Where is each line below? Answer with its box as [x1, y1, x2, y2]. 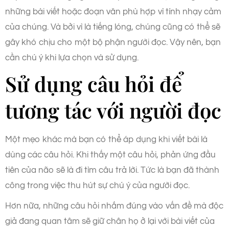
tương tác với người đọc [5, 96, 221, 124]
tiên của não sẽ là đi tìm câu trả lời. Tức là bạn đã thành [5, 165, 219, 175]
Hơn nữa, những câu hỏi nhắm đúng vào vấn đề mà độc [5, 201, 223, 211]
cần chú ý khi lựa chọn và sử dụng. [5, 53, 139, 62]
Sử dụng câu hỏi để [5, 70, 182, 97]
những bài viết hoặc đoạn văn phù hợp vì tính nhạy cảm [5, 7, 221, 16]
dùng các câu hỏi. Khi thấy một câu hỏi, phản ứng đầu [5, 150, 216, 159]
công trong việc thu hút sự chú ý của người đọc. [5, 180, 190, 190]
